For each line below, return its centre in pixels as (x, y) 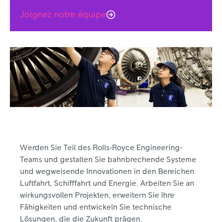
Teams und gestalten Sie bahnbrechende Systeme (108, 160)
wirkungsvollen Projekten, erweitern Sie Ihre (97, 195)
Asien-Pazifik (53, 123)
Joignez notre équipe (63, 15)
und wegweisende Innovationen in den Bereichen (107, 171)
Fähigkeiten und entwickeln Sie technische (96, 207)
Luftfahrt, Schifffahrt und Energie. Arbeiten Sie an (107, 183)
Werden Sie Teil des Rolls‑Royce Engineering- (101, 148)
